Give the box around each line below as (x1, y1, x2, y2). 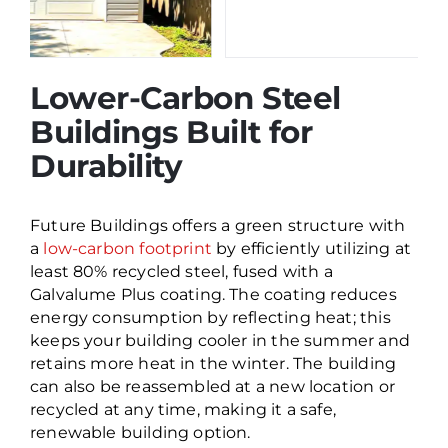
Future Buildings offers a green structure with (29, 215, 406, 235)
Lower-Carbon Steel (29, 79, 341, 117)
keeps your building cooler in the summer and (29, 330, 410, 350)
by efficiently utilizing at (211, 238, 412, 258)
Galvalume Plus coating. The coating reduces (29, 284, 397, 304)
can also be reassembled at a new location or (29, 376, 395, 396)
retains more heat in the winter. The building (29, 353, 397, 373)
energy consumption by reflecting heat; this (29, 307, 391, 327)
